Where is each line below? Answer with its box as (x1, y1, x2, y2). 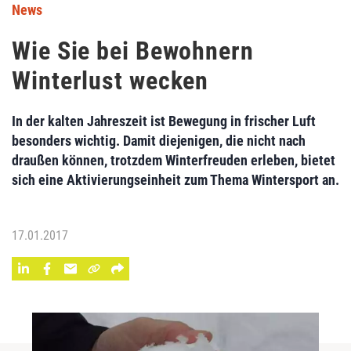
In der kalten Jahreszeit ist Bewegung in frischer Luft (12, 113, 316, 129)
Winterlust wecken (12, 66, 209, 96)
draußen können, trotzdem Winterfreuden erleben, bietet (12, 152, 335, 168)
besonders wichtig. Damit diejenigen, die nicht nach (12, 132, 306, 149)
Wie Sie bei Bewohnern (12, 36, 254, 66)
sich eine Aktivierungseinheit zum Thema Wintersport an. (12, 172, 339, 188)
